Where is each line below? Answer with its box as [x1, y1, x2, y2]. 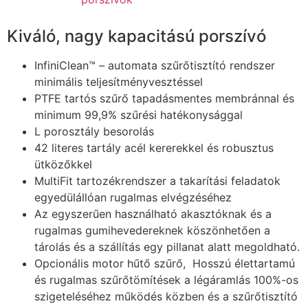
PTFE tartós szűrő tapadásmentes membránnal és [34, 91, 294, 105]
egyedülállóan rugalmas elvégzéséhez [34, 190, 232, 204]
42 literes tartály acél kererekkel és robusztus [34, 140, 274, 155]
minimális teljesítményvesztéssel [34, 74, 203, 89]
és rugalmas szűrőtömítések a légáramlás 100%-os [34, 272, 298, 287]
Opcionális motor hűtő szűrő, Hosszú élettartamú [34, 256, 295, 270]
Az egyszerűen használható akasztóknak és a [34, 206, 272, 221]
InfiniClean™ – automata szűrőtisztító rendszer [34, 58, 275, 72]
